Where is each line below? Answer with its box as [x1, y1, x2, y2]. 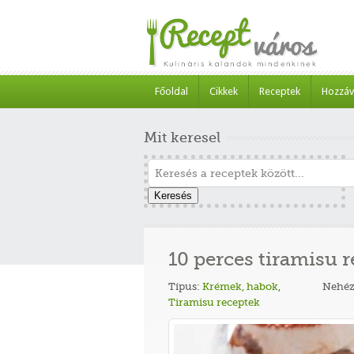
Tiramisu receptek [168, 296, 260, 308]
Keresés [154, 190, 192, 201]
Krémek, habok [202, 281, 278, 292]
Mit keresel [144, 130, 220, 145]
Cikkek [209, 85, 238, 97]
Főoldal [155, 85, 188, 97]
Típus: [168, 281, 202, 292]
